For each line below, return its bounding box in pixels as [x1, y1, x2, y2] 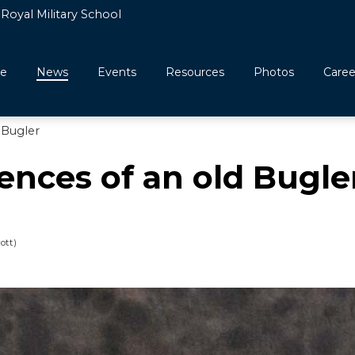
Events [97, 65, 136, 80]
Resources [166, 65, 224, 80]
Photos [254, 65, 294, 80]
